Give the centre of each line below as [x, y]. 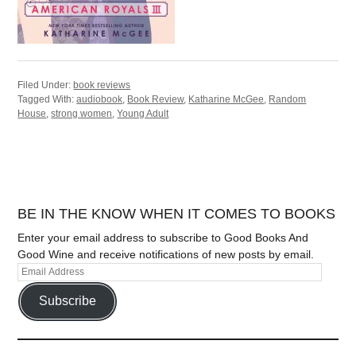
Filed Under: [46, 85]
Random [288, 100]
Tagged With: [47, 100]
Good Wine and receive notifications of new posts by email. [166, 254]
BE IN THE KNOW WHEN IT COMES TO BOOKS [177, 213]
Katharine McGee [226, 100]
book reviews [102, 85]
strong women [82, 114]
